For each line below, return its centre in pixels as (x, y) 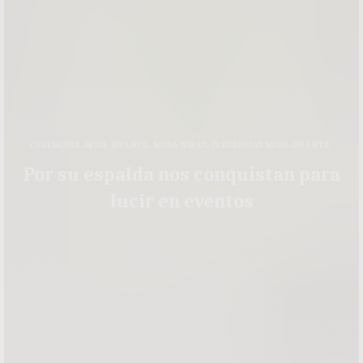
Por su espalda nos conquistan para (181, 174)
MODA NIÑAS (180, 144)
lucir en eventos (181, 201)
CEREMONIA (56, 144)
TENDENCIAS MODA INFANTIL (271, 144)
